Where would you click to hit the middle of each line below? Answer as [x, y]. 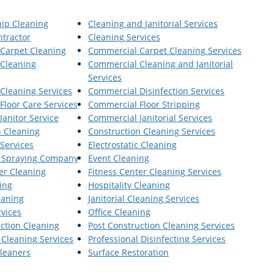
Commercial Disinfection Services [156, 91]
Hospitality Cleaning [129, 185]
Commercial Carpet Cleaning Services [165, 50]
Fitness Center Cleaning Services [155, 171]
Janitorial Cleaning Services [144, 198]
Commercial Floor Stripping [144, 104]
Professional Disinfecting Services [157, 239]
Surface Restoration [128, 252]
